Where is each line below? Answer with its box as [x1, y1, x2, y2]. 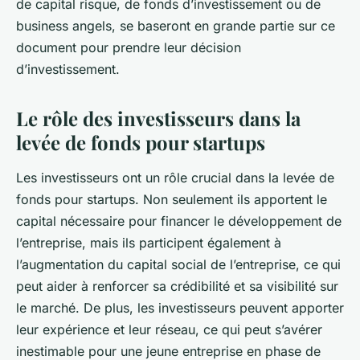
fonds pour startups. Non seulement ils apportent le [16, 191, 327, 208]
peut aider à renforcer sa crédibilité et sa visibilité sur [16, 278, 338, 295]
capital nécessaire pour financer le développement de [16, 213, 342, 230]
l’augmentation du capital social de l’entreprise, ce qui [16, 256, 341, 273]
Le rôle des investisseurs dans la [16, 105, 301, 132]
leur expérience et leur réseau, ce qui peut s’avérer [16, 321, 322, 338]
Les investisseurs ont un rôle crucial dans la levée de [16, 170, 334, 186]
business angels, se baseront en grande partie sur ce [16, 18, 335, 35]
